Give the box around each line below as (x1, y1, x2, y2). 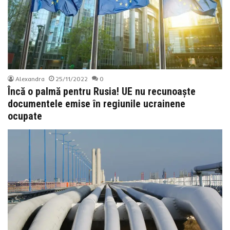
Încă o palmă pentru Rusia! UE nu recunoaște (8, 85, 196, 98)
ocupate (8, 109, 43, 122)
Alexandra (15, 74, 45, 83)
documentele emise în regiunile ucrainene (8, 97, 186, 110)
